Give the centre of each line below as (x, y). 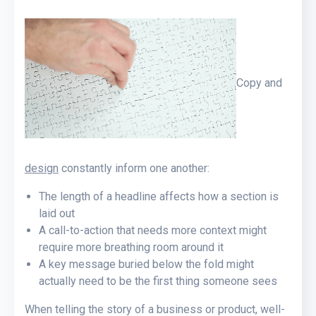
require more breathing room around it (131, 247)
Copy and (259, 83)
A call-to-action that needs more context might (153, 230)
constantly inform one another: (134, 168)
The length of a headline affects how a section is (159, 196)
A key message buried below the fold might (146, 264)
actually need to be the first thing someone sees (158, 281)
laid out (57, 213)
